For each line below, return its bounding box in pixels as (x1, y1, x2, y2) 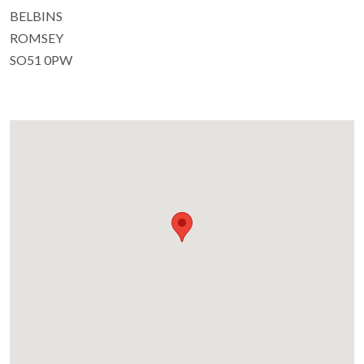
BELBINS (10, 8, 63, 24)
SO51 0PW (10, 52, 72, 68)
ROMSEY (10, 30, 63, 46)
